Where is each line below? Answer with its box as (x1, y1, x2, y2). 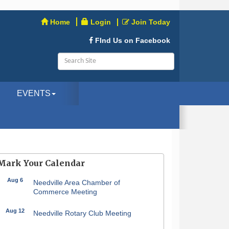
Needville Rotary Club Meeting (33, 209, 131, 217)
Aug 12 (6, 208, 25, 214)
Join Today (131, 18, 170, 26)
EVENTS (17, 89, 51, 98)
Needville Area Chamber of (33, 178, 120, 187)
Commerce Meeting (33, 188, 97, 196)
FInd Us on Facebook (95, 36, 170, 44)
